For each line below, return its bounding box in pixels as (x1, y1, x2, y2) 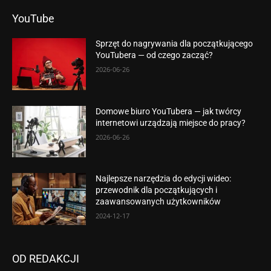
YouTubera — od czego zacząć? (96, 50, 214, 60)
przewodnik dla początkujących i (96, 185, 218, 195)
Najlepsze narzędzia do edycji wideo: (96, 174, 232, 184)
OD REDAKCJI (12, 252, 79, 265)
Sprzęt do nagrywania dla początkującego (96, 38, 253, 48)
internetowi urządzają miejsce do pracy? (96, 117, 246, 128)
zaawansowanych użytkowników (96, 197, 221, 207)
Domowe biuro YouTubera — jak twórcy (96, 106, 242, 116)
